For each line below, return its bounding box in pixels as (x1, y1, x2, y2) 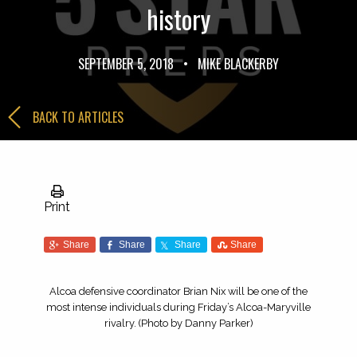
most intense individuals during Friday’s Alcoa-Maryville (46, 301, 311, 314)
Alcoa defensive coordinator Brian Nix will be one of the (49, 285, 308, 298)
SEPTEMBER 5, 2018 (78, 53, 177, 73)
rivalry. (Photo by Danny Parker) (104, 317, 253, 330)
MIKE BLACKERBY (194, 53, 279, 73)
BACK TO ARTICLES (33, 107, 124, 127)
